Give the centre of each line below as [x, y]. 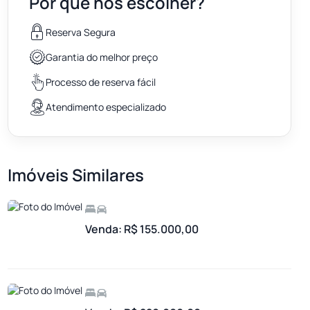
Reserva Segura [81, 33]
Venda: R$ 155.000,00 [142, 229]
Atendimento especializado [106, 107]
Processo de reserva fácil [101, 82]
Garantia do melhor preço [102, 57]
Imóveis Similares [76, 174]
